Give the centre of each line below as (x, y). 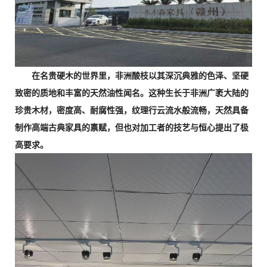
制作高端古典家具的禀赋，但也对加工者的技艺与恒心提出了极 (132, 127)
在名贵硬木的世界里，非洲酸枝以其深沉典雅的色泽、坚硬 (132, 75)
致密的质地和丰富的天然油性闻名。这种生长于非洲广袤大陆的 (132, 92)
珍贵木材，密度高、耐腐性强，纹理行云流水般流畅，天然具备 (132, 110)
